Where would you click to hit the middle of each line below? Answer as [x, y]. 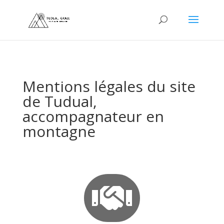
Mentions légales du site [109, 86]
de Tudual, [59, 101]
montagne [59, 131]
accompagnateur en [93, 116]
